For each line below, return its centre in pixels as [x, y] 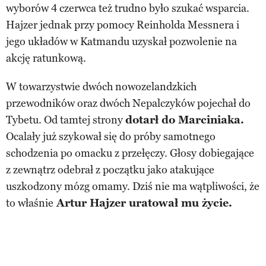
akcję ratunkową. [46, 58]
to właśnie [30, 203]
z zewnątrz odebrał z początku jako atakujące [110, 170]
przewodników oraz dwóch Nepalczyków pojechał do [128, 104]
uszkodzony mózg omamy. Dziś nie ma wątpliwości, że [133, 187]
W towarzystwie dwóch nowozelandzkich [101, 87]
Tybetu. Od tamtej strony [66, 120]
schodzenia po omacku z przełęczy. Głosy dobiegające [130, 153]
